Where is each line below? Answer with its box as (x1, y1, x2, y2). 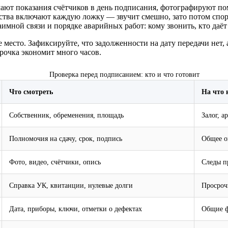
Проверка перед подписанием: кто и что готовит (49, 70, 199, 79)
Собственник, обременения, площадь (9, 111, 124, 120)
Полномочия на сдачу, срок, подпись (9, 134, 122, 143)
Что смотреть (9, 88, 53, 96)
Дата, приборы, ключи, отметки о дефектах (9, 205, 142, 213)
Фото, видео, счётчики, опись (9, 158, 101, 166)
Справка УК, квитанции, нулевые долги (9, 181, 133, 190)
